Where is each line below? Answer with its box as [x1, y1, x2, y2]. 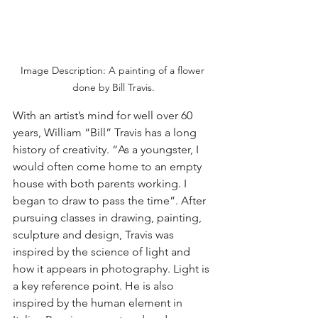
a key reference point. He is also [13, 278, 177, 292]
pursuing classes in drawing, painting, [13, 210, 204, 224]
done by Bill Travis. [72, 80, 155, 94]
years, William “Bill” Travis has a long [13, 125, 199, 139]
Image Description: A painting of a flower [20, 63, 207, 77]
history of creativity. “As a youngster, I [13, 142, 202, 156]
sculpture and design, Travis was [13, 227, 177, 241]
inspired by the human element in [13, 295, 185, 309]
